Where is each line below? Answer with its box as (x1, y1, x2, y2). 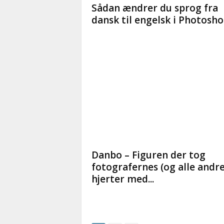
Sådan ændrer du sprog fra (91, 1, 218, 14)
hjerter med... (91, 172, 154, 185)
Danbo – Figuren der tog (91, 148, 205, 161)
